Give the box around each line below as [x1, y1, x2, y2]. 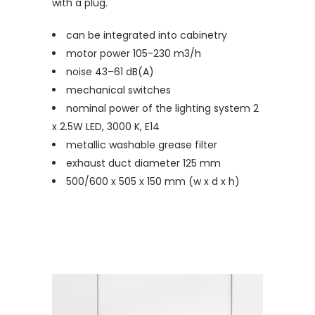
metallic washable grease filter [66, 138, 217, 153]
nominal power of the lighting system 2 [66, 101, 259, 116]
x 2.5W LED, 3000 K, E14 [52, 120, 160, 134]
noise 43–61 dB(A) [66, 65, 154, 79]
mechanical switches [66, 83, 171, 98]
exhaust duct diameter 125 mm [66, 156, 221, 171]
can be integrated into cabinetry [66, 28, 227, 43]
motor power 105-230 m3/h [66, 46, 201, 61]
